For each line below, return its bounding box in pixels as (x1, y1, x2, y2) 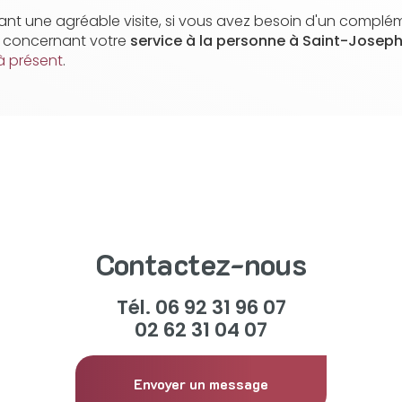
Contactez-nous (95, 245, 307, 283)
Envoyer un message (134, 374, 268, 393)
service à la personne (130, 31, 285, 51)
